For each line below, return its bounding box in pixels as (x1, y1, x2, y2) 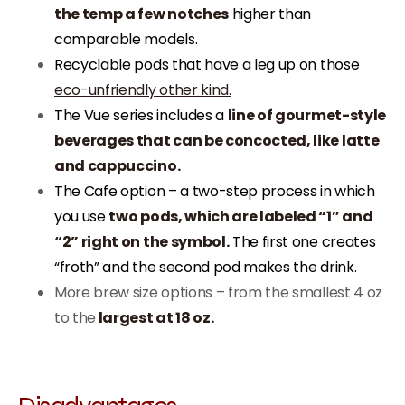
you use (54, 206, 109, 227)
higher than (228, 4, 312, 24)
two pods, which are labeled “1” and (108, 206, 373, 227)
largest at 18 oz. (96, 307, 214, 328)
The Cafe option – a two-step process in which (54, 181, 375, 202)
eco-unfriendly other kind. (54, 80, 231, 100)
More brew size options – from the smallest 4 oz (54, 282, 382, 303)
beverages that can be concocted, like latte (54, 130, 380, 151)
